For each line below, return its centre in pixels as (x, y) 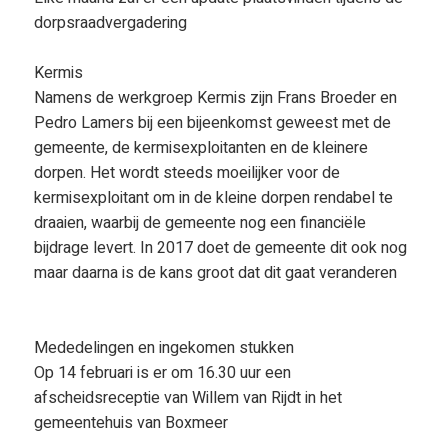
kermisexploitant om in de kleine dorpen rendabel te (213, 198)
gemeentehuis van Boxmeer (130, 423)
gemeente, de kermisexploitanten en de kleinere (200, 148)
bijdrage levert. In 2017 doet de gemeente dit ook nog (220, 248)
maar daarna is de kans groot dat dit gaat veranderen (215, 273)
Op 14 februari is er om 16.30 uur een (162, 373)
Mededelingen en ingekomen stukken (163, 348)
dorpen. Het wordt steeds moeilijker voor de (186, 173)
